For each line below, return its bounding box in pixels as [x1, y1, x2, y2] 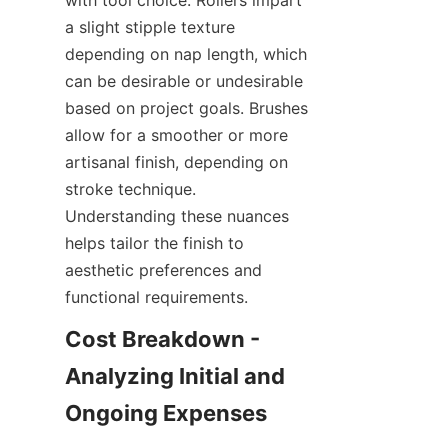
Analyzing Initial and [65, 363, 285, 390]
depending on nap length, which [65, 44, 307, 65]
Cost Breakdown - [65, 326, 260, 353]
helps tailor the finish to [65, 233, 244, 254]
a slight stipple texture [65, 17, 235, 38]
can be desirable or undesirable [65, 71, 303, 92]
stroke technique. [65, 179, 196, 200]
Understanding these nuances [65, 206, 289, 227]
